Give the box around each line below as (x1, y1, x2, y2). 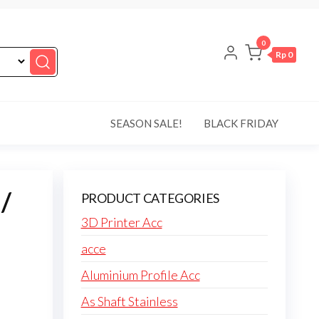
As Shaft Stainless (80, 293, 178, 309)
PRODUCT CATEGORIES (80, 190, 220, 206)
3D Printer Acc (80, 214, 162, 230)
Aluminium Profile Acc (80, 267, 200, 283)
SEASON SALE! (110, 117, 182, 130)
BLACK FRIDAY (204, 117, 278, 130)
